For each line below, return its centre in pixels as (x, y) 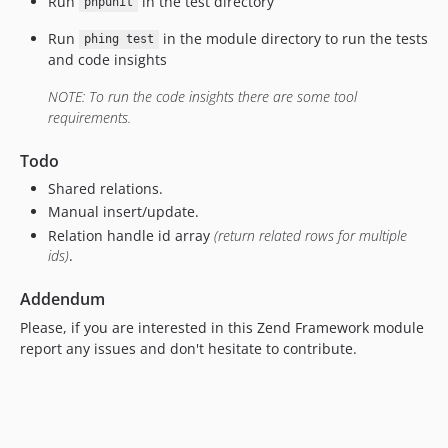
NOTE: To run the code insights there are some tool (202, 96)
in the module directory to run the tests (293, 38)
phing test (118, 39)
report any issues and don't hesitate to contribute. (188, 348)
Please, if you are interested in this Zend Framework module (222, 327)
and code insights (107, 59)
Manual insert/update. (123, 211)
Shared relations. (105, 188)
